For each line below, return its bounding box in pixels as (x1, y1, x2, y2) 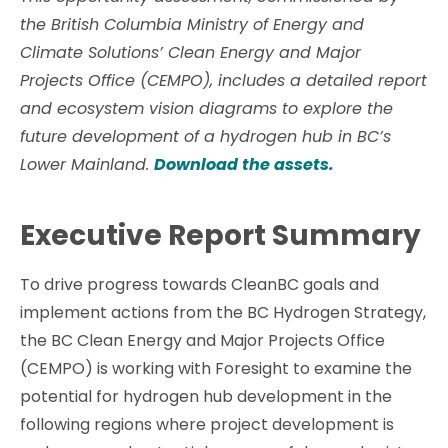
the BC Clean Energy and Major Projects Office (20, 328, 385, 352)
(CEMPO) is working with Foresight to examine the (20, 356, 412, 380)
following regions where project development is (20, 412, 394, 436)
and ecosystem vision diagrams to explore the (20, 97, 393, 121)
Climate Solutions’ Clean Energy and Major (20, 41, 361, 65)
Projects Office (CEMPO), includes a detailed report (20, 69, 427, 93)
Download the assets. (154, 153, 334, 177)
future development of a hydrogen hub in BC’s (20, 125, 391, 149)
